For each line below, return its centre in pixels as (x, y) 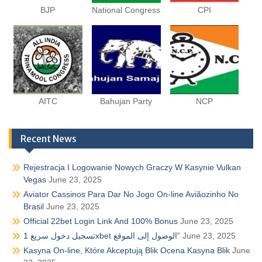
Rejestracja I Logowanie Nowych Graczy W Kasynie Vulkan (132, 167)
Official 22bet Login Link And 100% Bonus (101, 221)
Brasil (34, 206)
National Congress (126, 10)
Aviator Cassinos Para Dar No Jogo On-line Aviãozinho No (131, 194)
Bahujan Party (126, 101)
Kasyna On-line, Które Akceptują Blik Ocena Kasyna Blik (127, 250)
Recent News (49, 138)
